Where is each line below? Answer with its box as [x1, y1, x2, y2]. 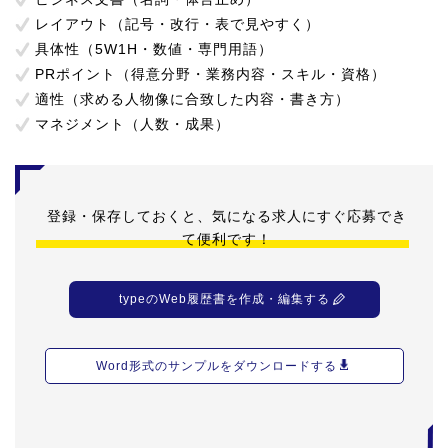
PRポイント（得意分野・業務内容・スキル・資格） [35, 66, 386, 82]
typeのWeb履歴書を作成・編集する [118, 292, 330, 306]
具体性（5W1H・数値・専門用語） [35, 41, 273, 57]
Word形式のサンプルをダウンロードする [95, 359, 337, 373]
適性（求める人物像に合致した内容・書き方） [35, 91, 350, 107]
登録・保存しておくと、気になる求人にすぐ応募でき [46, 208, 407, 224]
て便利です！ [181, 231, 272, 247]
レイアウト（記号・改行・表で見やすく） [35, 16, 320, 32]
